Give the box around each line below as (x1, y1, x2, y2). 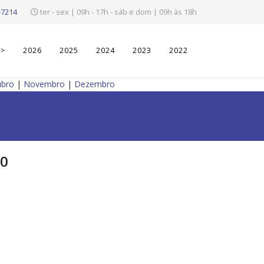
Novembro (24, 78, 65, 90)
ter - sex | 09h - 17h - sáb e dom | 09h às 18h (40, 7, 197, 17)
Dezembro (74, 78, 115, 90)
